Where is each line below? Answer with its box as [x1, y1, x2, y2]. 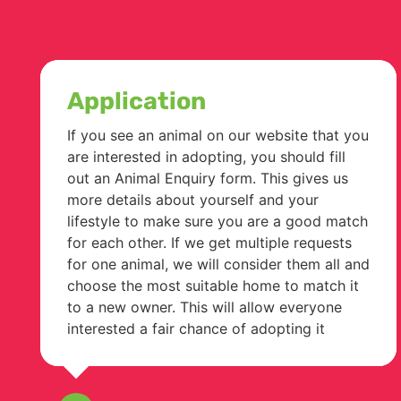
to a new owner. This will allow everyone [67, 297, 342, 316]
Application [67, 86, 206, 115]
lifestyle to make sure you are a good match [67, 211, 368, 230]
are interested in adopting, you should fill [67, 147, 346, 166]
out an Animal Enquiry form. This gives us [67, 168, 348, 187]
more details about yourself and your [67, 190, 319, 209]
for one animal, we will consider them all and [67, 254, 370, 273]
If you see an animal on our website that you [67, 125, 369, 144]
